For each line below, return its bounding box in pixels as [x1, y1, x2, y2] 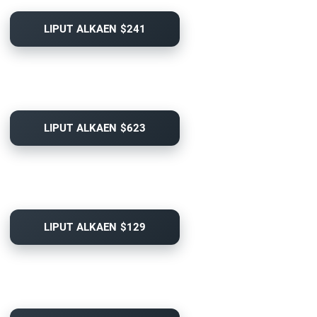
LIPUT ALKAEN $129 [43, 221, 146, 234]
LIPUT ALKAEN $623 [43, 122, 146, 135]
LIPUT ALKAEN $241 [43, 23, 146, 36]
